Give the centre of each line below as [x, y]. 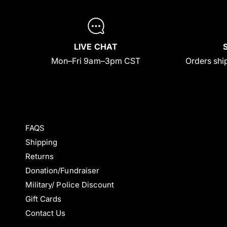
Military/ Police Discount [70, 185]
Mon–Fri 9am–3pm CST [96, 61]
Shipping [42, 142]
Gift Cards [44, 199]
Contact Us [46, 213]
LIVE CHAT [96, 47]
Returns [40, 157]
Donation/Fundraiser [62, 171]
